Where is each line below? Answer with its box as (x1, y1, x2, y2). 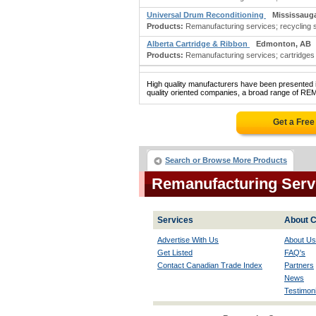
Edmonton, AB (256, 39, 311, 48)
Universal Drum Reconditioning (147, 11, 266, 19)
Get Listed (157, 248, 193, 257)
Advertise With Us (157, 236, 219, 244)
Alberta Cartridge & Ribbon (147, 39, 250, 48)
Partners (284, 261, 314, 269)
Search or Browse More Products (165, 156, 287, 164)
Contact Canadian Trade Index (157, 261, 262, 269)
